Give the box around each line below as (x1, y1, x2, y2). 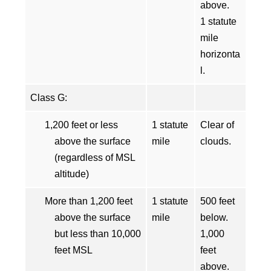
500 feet (200, 196, 235, 206)
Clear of (200, 120, 234, 130)
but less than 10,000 (54, 229, 141, 239)
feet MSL (54, 245, 93, 255)
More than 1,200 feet (45, 196, 132, 206)
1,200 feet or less (45, 120, 118, 130)
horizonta (200, 49, 240, 59)
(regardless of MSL (54, 152, 135, 163)
